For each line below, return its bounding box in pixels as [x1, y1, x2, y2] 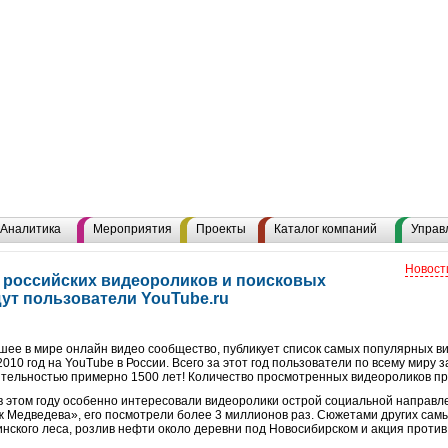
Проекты [196, 222, 246, 236]
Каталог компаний [274, 222, 377, 236]
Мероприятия [93, 222, 172, 236]
